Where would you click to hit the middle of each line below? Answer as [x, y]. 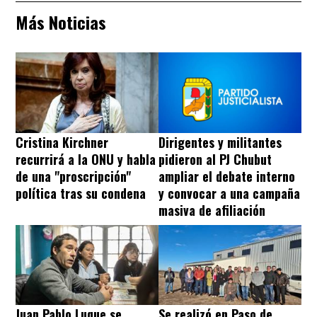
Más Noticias [61, 22]
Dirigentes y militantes [220, 142]
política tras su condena [81, 193]
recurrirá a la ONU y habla [86, 159]
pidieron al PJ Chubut [215, 159]
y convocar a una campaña [229, 193]
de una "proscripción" [73, 176]
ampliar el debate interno [227, 176]
